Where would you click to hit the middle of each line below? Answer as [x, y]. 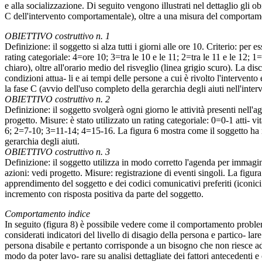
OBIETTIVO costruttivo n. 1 [57, 36]
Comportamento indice [47, 214]
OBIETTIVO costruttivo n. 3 [57, 152]
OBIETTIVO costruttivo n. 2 [57, 99]
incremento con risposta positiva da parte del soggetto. [104, 194]
